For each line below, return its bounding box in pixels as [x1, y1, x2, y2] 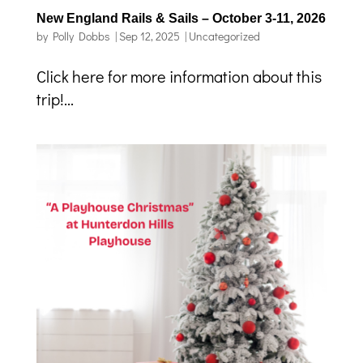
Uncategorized [188, 28, 260, 44]
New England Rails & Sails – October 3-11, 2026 [36, 11, 326, 25]
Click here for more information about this [36, 65, 322, 87]
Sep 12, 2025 [118, 28, 180, 44]
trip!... [36, 88, 74, 109]
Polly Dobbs [52, 28, 110, 44]
